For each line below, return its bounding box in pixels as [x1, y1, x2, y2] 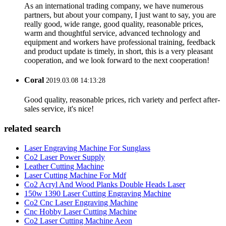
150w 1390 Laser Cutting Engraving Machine [24, 189, 171, 198]
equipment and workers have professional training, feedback [24, 37, 215, 46]
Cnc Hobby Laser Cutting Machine [24, 207, 137, 216]
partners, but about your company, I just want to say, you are [24, 10, 216, 19]
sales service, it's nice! [24, 104, 94, 114]
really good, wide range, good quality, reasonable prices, [24, 19, 203, 28]
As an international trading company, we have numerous [24, 1, 203, 10]
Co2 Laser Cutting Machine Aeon [24, 216, 132, 225]
